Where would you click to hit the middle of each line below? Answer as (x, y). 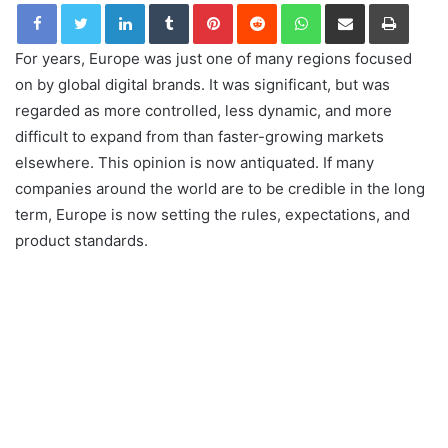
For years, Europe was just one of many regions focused (213, 59)
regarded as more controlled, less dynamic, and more (203, 111)
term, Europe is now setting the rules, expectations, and (212, 215)
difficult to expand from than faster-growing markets (199, 137)
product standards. (81, 241)
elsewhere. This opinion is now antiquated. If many (194, 163)
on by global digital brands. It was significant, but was (202, 85)
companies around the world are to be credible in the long (220, 189)
